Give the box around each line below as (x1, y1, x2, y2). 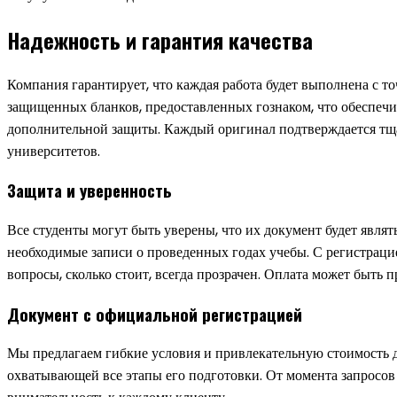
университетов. (7, 140, 100, 161)
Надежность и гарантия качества (7, 23, 313, 56)
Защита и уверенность (7, 178, 172, 203)
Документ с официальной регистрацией (7, 301, 302, 326)
